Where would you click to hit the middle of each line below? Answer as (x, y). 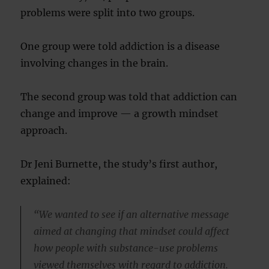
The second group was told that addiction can (129, 97)
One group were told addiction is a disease (120, 46)
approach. (44, 130)
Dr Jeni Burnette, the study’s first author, (119, 164)
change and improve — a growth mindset (120, 113)
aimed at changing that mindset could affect (131, 231)
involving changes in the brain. (95, 63)
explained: (46, 181)
